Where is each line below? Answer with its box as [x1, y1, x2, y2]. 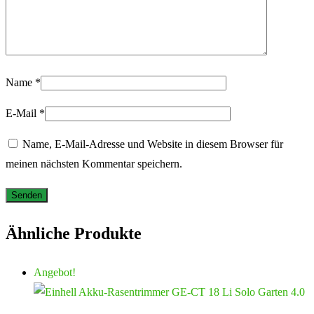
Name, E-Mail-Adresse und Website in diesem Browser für [22, 138, 283, 151]
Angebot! [34, 266, 76, 278]
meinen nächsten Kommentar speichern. [6, 158, 182, 170]
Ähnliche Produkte [6, 224, 142, 243]
